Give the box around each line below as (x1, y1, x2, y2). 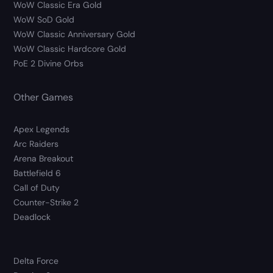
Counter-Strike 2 (13, 197, 79, 208)
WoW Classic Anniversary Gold (13, 29, 136, 40)
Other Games (13, 91, 74, 104)
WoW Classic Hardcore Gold (13, 43, 127, 55)
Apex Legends (13, 124, 70, 135)
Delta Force (13, 255, 59, 267)
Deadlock (13, 211, 51, 223)
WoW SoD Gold (13, 14, 75, 26)
